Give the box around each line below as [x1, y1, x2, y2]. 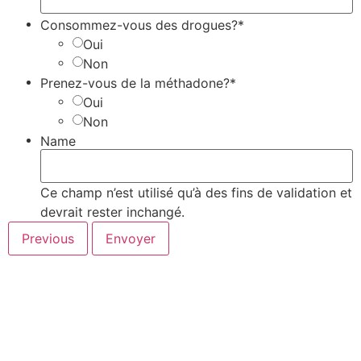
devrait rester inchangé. [40, 204, 185, 221]
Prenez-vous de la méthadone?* [40, 74, 236, 91]
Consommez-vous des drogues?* [40, 16, 244, 33]
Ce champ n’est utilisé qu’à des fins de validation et [40, 185, 352, 201]
